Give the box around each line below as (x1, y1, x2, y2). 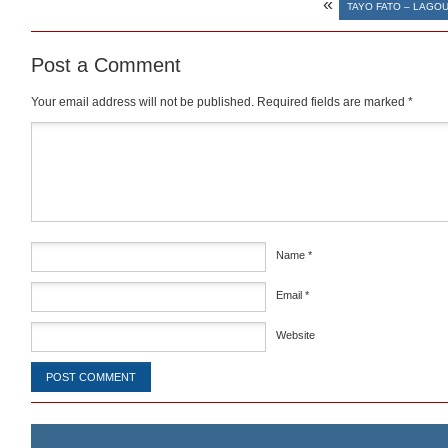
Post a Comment (31, 53, 181, 76)
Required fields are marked (257, 94, 408, 109)
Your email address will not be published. (31, 94, 254, 109)
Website (276, 328, 315, 341)
